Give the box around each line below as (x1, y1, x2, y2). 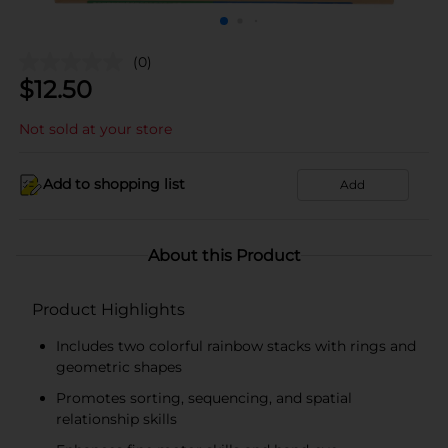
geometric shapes (56, 357, 182, 376)
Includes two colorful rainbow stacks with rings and (56, 336, 416, 355)
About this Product (147, 245, 301, 265)
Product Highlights (32, 299, 185, 319)
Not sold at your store (19, 119, 172, 138)
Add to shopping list (43, 175, 185, 193)
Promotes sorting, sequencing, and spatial (56, 388, 352, 407)
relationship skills (56, 409, 177, 428)
